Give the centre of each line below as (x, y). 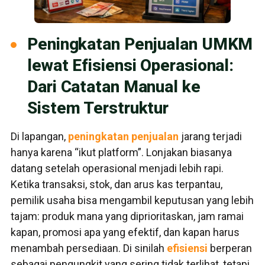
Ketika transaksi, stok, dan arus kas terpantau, (117, 185)
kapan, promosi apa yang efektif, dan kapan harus (125, 232)
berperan (230, 248)
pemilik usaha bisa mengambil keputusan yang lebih (132, 201)
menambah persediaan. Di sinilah (89, 248)
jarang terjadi (210, 137)
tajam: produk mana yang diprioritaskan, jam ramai (127, 216)
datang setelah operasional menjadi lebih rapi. (117, 169)
